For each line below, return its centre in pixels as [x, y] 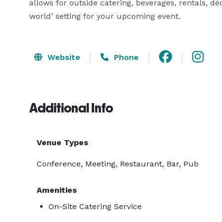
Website [63, 57]
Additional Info [71, 108]
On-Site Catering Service [95, 206]
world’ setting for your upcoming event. [105, 16]
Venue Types [62, 142]
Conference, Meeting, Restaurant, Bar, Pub [118, 164]
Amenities [57, 190]
